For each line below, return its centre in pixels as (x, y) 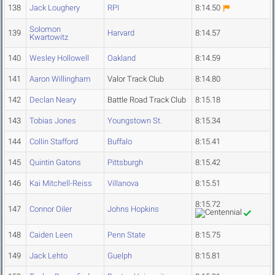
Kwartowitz (49, 37)
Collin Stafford (54, 142)
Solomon (45, 29)
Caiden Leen (51, 235)
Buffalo (120, 142)
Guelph (120, 256)
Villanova (123, 184)
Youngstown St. (135, 121)
